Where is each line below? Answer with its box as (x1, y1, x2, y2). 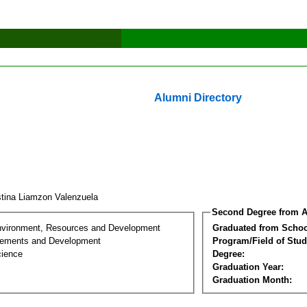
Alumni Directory (154, 92, 242, 103)
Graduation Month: (212, 274, 292, 285)
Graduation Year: (212, 261, 284, 272)
